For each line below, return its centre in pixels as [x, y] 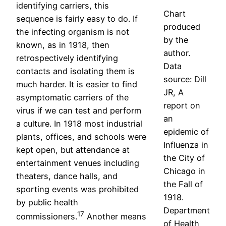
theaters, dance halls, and [67, 176]
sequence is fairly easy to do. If [77, 18]
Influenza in [186, 145]
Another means [115, 217]
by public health [47, 202]
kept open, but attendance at [73, 150]
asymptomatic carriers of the [72, 97]
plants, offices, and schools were [81, 136]
